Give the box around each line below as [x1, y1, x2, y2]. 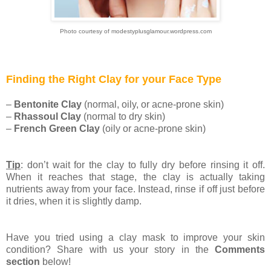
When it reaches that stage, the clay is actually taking [6, 172, 265, 183]
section [6, 256, 40, 267]
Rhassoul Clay [14, 111, 81, 122]
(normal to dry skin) [81, 111, 165, 122]
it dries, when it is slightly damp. [6, 196, 142, 207]
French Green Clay [14, 123, 100, 134]
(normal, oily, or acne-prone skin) [82, 99, 224, 110]
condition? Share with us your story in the [6, 244, 215, 255]
